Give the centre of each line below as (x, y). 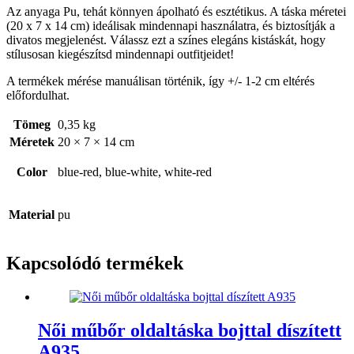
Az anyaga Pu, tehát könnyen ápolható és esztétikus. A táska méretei (176, 11)
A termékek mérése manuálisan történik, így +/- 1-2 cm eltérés (160, 81)
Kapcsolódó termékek (95, 263)
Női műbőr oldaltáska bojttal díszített (190, 330)
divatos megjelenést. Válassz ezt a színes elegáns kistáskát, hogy (166, 40)
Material (32, 214)
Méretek (32, 141)
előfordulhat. (38, 95)
